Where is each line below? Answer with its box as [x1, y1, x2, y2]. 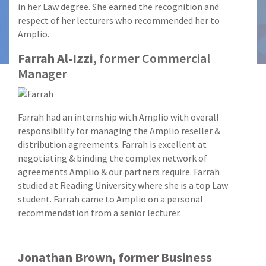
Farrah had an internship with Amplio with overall [18, 110, 219, 123]
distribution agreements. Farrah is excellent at [18, 138, 207, 150]
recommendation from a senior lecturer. [18, 206, 181, 218]
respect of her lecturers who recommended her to [18, 14, 220, 26]
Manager [18, 65, 67, 82]
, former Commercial [93, 49, 210, 66]
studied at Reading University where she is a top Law [18, 179, 228, 191]
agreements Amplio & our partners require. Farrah [18, 165, 220, 178]
